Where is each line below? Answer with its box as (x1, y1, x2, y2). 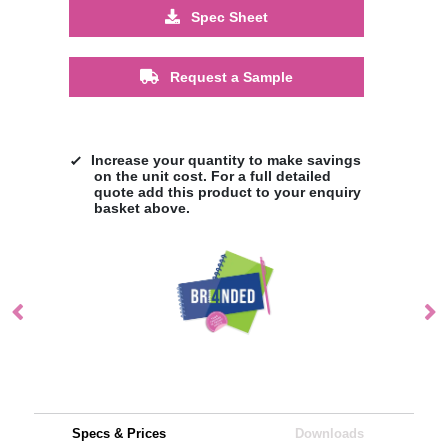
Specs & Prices (71, 425, 166, 441)
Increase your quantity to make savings (90, 151, 361, 168)
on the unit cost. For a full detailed (93, 167, 331, 184)
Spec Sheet (186, 8, 268, 25)
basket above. (93, 199, 190, 216)
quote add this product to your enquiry (93, 183, 361, 200)
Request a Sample (165, 68, 293, 85)
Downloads (294, 425, 364, 441)
